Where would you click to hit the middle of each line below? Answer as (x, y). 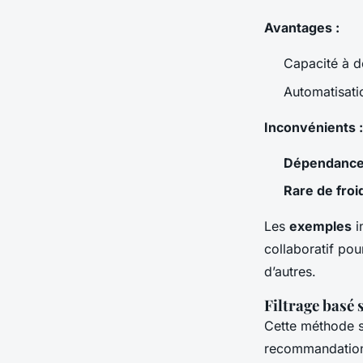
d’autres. (290, 272)
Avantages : (302, 28)
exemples (320, 226)
